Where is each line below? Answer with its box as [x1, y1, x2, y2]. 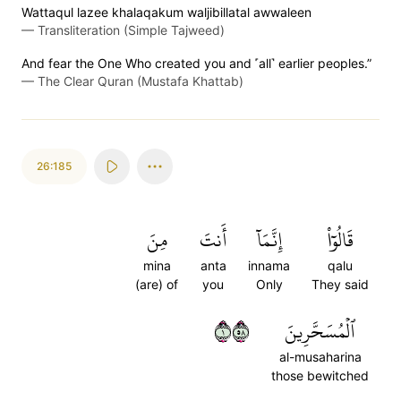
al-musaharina [278, 349, 362, 364]
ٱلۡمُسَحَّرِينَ [285, 312, 355, 350]
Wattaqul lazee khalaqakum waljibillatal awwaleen [21, 4, 311, 20]
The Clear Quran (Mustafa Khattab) [38, 73, 243, 89]
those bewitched [271, 368, 369, 383]
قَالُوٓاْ [327, 221, 354, 259]
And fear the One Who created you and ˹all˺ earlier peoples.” [21, 55, 371, 71]
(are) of [135, 277, 178, 292]
